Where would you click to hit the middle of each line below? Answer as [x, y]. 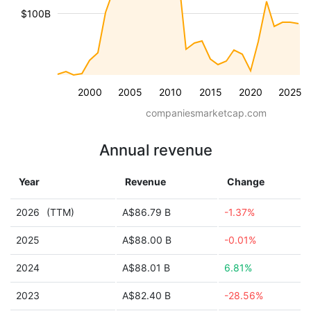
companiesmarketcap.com [206, 113]
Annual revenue [155, 150]
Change [246, 182]
